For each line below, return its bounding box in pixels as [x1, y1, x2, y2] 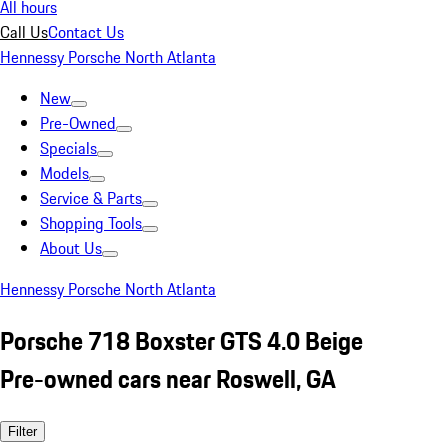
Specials [40, 136, 97, 160]
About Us [40, 236, 102, 260]
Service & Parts [40, 186, 142, 210]
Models [40, 161, 89, 185]
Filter [8, 423, 37, 439]
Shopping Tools [40, 211, 142, 235]
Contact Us [48, 20, 124, 44]
